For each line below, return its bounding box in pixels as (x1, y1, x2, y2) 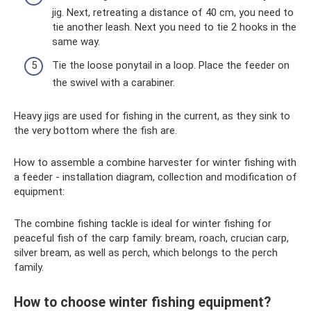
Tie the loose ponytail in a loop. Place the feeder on (52, 58, 289, 72)
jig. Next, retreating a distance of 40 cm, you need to (52, 6, 294, 19)
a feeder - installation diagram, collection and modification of (14, 170, 297, 183)
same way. (52, 35, 100, 49)
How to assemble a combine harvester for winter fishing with (14, 155, 296, 169)
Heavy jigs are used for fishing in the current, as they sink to (14, 109, 290, 122)
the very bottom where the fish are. (14, 124, 177, 137)
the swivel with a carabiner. (52, 76, 175, 89)
